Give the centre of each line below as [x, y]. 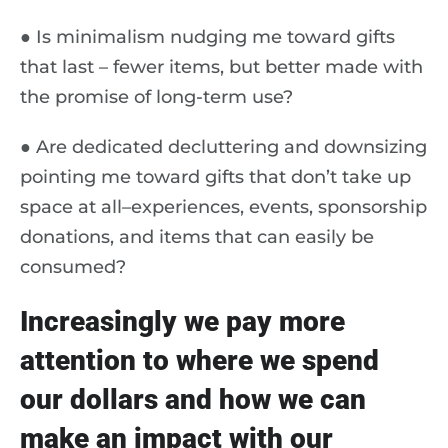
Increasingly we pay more [182, 321]
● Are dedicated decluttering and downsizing [223, 147]
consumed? [73, 267]
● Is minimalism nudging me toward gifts [207, 37]
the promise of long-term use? [156, 97]
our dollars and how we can [193, 399]
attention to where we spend [199, 360]
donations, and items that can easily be [197, 237]
